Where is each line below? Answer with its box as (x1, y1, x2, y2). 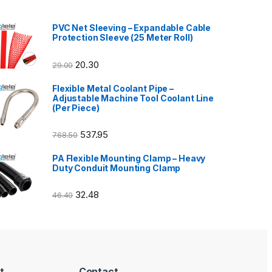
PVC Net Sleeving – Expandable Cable (52, 22, 211, 33)
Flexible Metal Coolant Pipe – (52, 83, 174, 93)
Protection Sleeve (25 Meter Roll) (52, 32, 193, 43)
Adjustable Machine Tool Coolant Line (52, 92, 214, 103)
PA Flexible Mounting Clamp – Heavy (52, 152, 206, 163)
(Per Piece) (52, 102, 100, 113)
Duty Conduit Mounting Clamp (52, 162, 181, 173)
